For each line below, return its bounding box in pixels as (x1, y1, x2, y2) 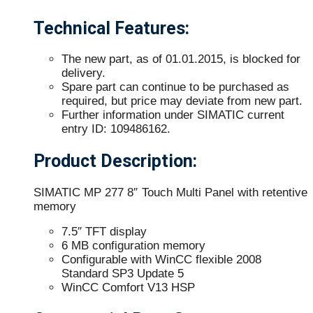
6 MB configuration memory (61, 239, 205, 253)
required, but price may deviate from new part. (61, 94, 303, 108)
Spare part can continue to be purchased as (61, 80, 289, 94)
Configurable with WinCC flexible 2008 (61, 253, 261, 267)
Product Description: (34, 151, 197, 172)
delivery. (61, 66, 105, 80)
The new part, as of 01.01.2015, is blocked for (61, 52, 300, 66)
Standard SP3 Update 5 (61, 267, 184, 281)
